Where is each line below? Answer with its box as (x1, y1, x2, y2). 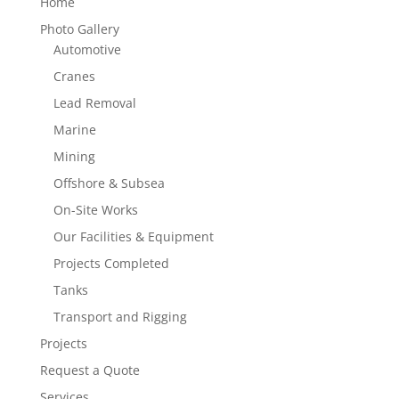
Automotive (53, 41, 121, 58)
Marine (53, 121, 96, 138)
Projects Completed (53, 255, 169, 272)
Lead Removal (53, 94, 136, 111)
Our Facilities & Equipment (53, 228, 214, 245)
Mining (53, 148, 95, 165)
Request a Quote (39, 362, 140, 379)
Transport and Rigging (53, 308, 187, 325)
